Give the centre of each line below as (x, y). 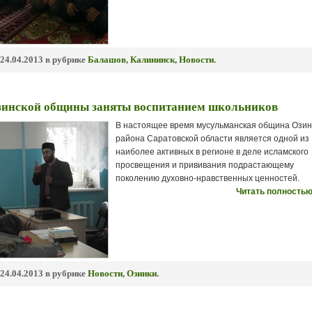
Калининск (153, 60)
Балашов (107, 60)
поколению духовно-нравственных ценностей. (208, 178)
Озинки (142, 273)
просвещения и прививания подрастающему (205, 165)
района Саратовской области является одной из (212, 139)
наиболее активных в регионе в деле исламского (212, 152)
